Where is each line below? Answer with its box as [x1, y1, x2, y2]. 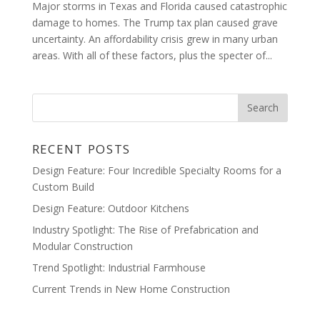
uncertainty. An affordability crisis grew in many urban [31, 31, 278, 46]
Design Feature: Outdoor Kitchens [31, 201, 189, 215]
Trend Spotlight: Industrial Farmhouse [31, 260, 206, 274]
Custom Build [31, 179, 94, 194]
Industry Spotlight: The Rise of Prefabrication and [31, 222, 259, 236]
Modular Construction [31, 239, 133, 253]
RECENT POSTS [31, 140, 131, 157]
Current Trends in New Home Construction [31, 281, 230, 296]
